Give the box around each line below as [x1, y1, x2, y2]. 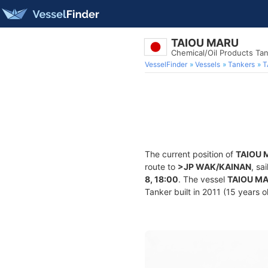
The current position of [145, 149, 236, 159]
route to [145, 162, 178, 172]
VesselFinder [145, 60, 187, 69]
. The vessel [178, 174, 227, 184]
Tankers [228, 60, 255, 69]
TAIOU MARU [171, 36, 239, 49]
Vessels [195, 60, 220, 69]
